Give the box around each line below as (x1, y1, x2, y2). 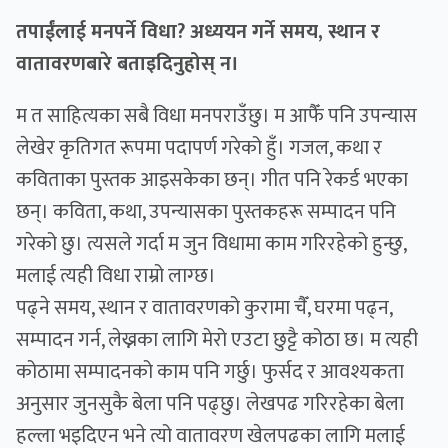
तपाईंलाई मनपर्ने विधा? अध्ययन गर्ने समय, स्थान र (16, 15, 380, 50)
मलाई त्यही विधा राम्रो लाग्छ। (16, 259, 220, 294)
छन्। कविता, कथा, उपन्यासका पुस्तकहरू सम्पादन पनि (16, 195, 396, 230)
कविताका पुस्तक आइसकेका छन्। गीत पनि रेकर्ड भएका (16, 163, 408, 198)
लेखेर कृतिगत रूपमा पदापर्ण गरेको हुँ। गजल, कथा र (16, 131, 382, 166)
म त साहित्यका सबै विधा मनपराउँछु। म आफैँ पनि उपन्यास (16, 99, 417, 134)
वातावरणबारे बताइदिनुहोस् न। (16, 47, 244, 82)
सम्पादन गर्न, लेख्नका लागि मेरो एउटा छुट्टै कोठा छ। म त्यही (16, 323, 418, 358)
